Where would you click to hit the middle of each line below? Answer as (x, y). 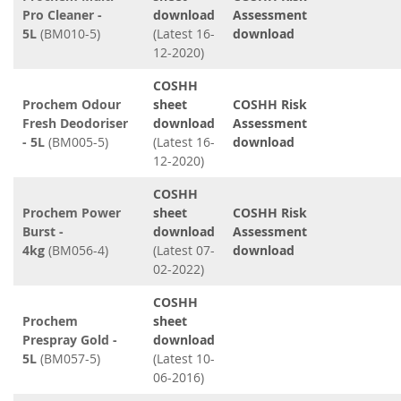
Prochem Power (72, 213)
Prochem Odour (72, 104)
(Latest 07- (184, 250)
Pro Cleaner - (62, 15)
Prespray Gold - (70, 340)
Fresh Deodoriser (75, 123)
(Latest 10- (184, 358)
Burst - (43, 231)
